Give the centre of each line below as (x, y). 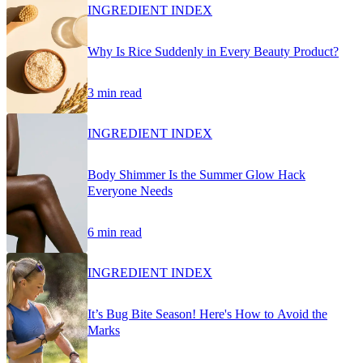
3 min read (115, 92)
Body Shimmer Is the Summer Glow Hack (196, 174)
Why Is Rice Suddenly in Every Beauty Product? (213, 51)
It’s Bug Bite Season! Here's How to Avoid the (207, 314)
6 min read (115, 232)
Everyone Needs (130, 190)
